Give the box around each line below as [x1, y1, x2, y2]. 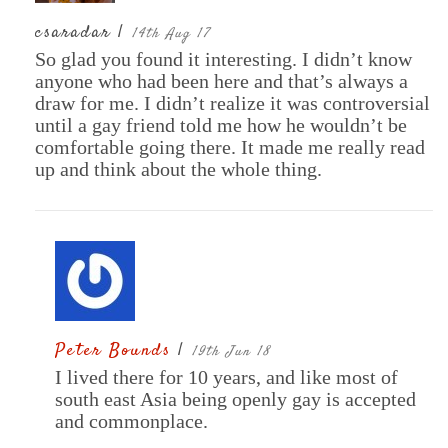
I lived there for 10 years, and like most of [55, 366, 398, 389]
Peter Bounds [55, 338, 178, 365]
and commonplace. [55, 410, 208, 433]
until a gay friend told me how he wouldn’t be [35, 114, 407, 137]
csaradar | [35, 20, 132, 47]
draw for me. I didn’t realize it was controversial [35, 92, 430, 115]
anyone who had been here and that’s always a [35, 70, 408, 93]
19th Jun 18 [192, 342, 271, 363]
